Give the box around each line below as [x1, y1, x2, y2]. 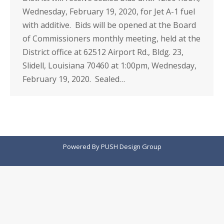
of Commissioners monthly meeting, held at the [22, 33, 200, 44]
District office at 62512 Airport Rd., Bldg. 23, [22, 46, 183, 57]
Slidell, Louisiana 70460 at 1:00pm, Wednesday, [22, 60, 196, 71]
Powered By [62, 142, 101, 151]
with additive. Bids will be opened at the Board [22, 19, 196, 30]
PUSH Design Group [100, 142, 161, 151]
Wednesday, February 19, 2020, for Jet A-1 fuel [22, 6, 195, 17]
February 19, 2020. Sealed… [22, 73, 125, 84]
